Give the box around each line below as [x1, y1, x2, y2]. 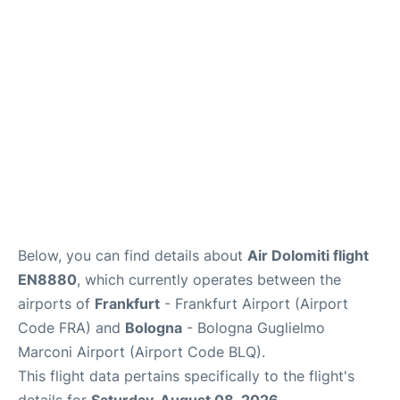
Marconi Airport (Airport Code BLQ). [18, 342, 265, 361]
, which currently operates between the [77, 270, 341, 288]
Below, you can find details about [18, 246, 247, 264]
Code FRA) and [18, 318, 125, 337]
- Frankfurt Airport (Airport [160, 294, 348, 312]
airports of [18, 294, 95, 312]
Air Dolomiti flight [247, 246, 369, 264]
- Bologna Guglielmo [182, 318, 325, 337]
